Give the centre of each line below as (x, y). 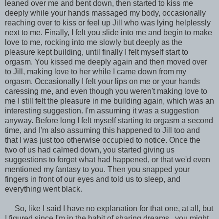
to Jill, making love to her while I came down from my (96, 71)
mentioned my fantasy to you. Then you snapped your (97, 169)
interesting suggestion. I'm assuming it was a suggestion (102, 110)
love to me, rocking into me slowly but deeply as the (94, 42)
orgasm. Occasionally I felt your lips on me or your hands (102, 81)
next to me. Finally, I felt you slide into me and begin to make (109, 32)
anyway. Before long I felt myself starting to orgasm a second (109, 120)
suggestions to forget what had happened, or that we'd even (108, 159)
